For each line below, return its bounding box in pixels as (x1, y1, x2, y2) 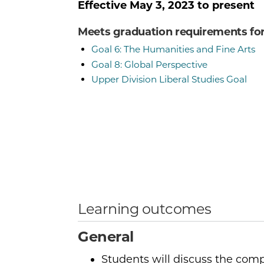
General (78, 227, 134, 245)
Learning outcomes (78, 200, 212, 217)
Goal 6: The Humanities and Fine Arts (91, 44, 255, 55)
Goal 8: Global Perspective (91, 58, 207, 70)
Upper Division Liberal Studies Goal (91, 74, 247, 85)
